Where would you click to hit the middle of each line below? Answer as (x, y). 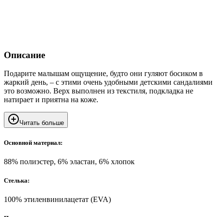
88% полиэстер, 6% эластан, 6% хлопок (69, 161)
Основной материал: (33, 142)
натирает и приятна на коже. (51, 100)
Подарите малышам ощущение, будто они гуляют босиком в (103, 74)
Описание (24, 55)
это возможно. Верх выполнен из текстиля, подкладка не (99, 91)
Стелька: (17, 180)
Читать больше (42, 123)
